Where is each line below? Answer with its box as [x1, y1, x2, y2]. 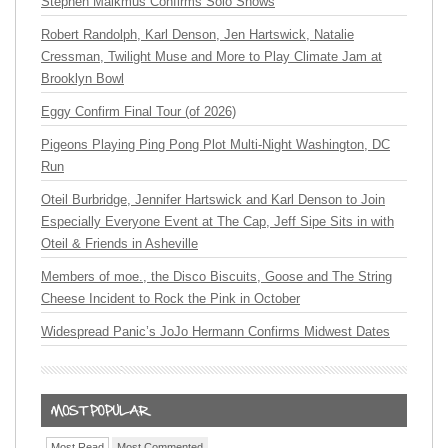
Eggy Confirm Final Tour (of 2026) [41, 104, 236, 120]
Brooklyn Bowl [41, 71, 124, 87]
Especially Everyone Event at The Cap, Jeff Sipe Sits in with [41, 214, 394, 230]
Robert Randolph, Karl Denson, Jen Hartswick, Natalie [41, 27, 354, 43]
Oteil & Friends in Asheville [41, 236, 198, 252]
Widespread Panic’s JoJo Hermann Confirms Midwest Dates [41, 324, 390, 340]
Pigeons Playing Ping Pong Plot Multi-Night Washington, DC [41, 137, 390, 153]
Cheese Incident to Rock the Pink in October [41, 291, 300, 307]
